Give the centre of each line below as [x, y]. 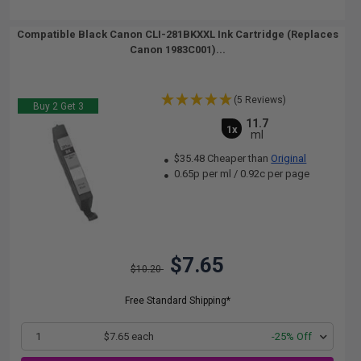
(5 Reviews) [260, 100]
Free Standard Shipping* [177, 301]
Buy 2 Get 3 [58, 106]
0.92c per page [275, 174]
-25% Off [292, 336]
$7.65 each [129, 336]
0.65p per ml [203, 174]
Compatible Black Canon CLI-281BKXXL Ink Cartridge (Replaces [177, 34]
